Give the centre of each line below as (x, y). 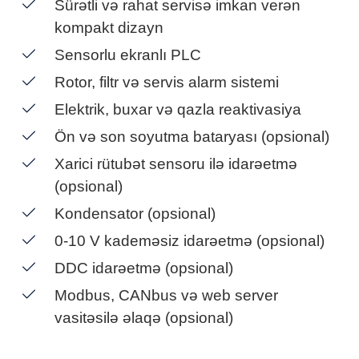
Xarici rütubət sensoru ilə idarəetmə (176, 164)
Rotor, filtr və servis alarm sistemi (167, 82)
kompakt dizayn (109, 28)
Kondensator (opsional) (135, 214)
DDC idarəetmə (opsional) (144, 268)
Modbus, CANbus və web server (166, 295)
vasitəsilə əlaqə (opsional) (144, 318)
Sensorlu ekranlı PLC (128, 55)
